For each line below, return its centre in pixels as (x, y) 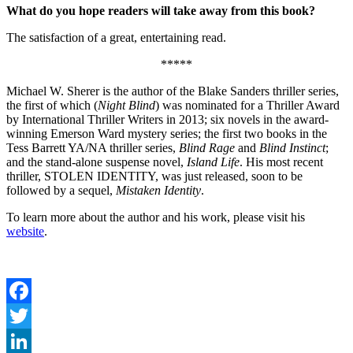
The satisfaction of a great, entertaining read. (116, 37)
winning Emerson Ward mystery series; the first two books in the (167, 133)
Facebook (31, 315)
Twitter (24, 340)
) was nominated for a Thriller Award (247, 105)
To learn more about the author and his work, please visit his (156, 217)
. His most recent (281, 162)
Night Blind (126, 105)
